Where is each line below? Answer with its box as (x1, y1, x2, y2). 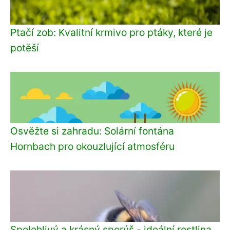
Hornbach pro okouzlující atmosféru (10, 140, 175, 152)
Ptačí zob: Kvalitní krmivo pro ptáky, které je (10, 26, 213, 39)
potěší (10, 41, 39, 54)
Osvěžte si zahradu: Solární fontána (10, 124, 174, 137)
